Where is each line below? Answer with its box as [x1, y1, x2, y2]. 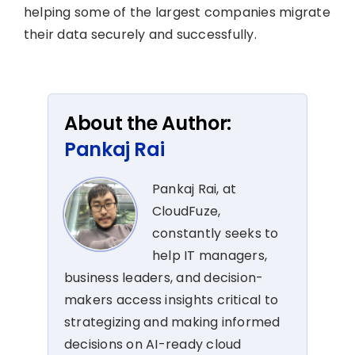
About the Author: [64, 109, 231, 136]
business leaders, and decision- [64, 268, 264, 287]
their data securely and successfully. [23, 25, 257, 44]
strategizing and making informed [64, 312, 281, 331]
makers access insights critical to [64, 290, 279, 309]
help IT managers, [152, 246, 268, 265]
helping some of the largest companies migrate [23, 2, 330, 21]
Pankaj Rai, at [152, 179, 237, 198]
